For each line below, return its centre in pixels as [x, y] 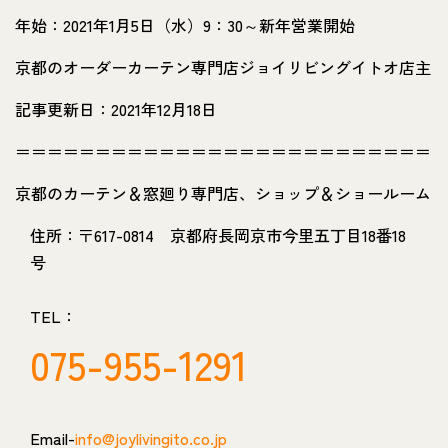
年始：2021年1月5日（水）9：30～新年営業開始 [185, 24]
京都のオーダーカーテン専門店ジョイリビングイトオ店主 [223, 66]
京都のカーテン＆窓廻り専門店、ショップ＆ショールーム [223, 192]
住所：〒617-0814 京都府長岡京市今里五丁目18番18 [218, 234]
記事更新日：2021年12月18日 [116, 108]
